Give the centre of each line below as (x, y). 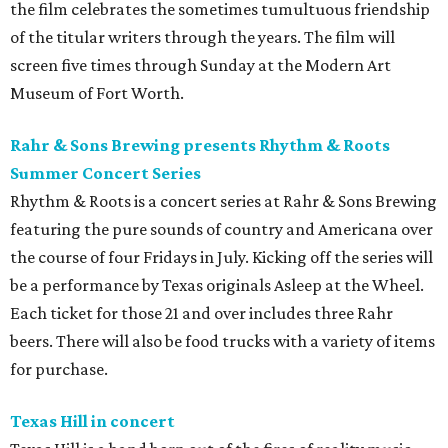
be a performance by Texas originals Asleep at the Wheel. (217, 285)
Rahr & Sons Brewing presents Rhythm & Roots (200, 145)
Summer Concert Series (105, 173)
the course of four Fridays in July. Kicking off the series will (221, 257)
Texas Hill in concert (92, 421)
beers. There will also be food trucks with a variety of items (222, 341)
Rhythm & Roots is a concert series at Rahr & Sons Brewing (223, 201)
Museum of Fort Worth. (97, 93)
